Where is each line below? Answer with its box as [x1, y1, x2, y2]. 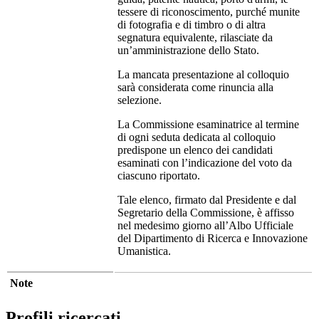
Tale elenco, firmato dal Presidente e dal [117, 193, 296, 206]
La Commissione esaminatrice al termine [117, 117, 299, 130]
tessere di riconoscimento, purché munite [117, 5, 300, 18]
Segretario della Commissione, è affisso [117, 206, 294, 219]
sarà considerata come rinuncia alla [117, 80, 273, 93]
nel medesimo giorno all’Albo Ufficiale [117, 219, 293, 231]
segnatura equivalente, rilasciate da [117, 31, 273, 43]
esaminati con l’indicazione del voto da [117, 156, 292, 169]
